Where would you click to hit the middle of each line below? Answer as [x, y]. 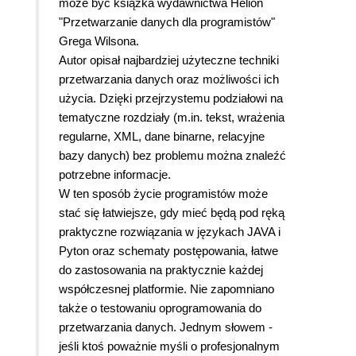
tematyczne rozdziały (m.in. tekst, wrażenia [172, 117]
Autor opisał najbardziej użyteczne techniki [169, 60]
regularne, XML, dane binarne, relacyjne [162, 136]
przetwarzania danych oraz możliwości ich [169, 79]
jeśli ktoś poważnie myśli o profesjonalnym [169, 346]
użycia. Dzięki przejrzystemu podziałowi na [171, 98]
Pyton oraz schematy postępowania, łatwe [168, 250]
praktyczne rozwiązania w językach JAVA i [170, 231]
